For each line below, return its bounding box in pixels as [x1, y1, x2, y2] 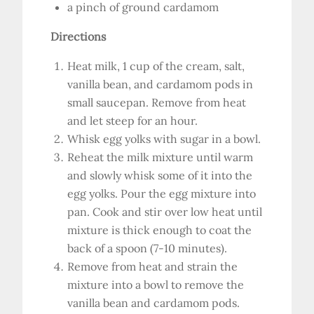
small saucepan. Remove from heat [67, 95, 247, 109]
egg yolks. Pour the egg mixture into [67, 186, 257, 200]
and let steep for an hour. [67, 114, 198, 128]
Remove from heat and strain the [67, 259, 238, 273]
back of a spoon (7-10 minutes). [67, 241, 228, 255]
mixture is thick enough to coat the [67, 223, 252, 237]
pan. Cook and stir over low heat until [67, 205, 263, 219]
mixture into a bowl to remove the [67, 278, 245, 292]
